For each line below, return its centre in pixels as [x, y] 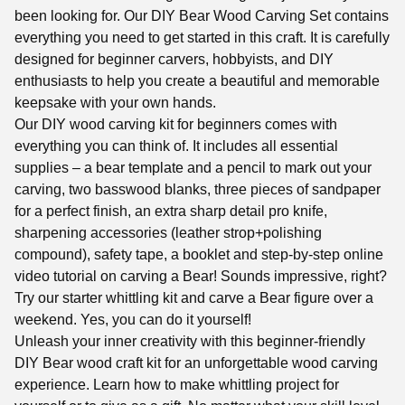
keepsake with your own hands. [115, 103]
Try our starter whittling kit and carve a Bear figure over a [194, 298]
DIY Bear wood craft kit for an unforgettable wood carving [196, 363]
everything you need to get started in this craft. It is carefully [202, 38]
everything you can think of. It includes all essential [176, 146]
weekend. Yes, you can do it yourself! [133, 320]
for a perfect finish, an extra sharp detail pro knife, [171, 212]
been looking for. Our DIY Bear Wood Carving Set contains [202, 16]
